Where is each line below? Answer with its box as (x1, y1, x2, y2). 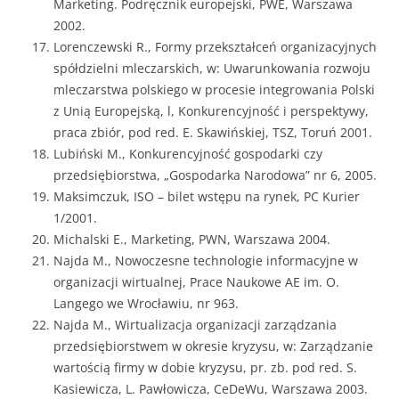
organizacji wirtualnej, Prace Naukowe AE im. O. (53, 273, 339, 290)
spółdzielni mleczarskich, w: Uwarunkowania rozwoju (53, 60, 370, 77)
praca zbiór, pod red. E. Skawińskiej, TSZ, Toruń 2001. (53, 124, 372, 141)
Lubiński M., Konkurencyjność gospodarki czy (53, 145, 322, 162)
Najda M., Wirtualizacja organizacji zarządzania (53, 316, 337, 333)
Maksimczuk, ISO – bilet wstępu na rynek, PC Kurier (53, 188, 360, 205)
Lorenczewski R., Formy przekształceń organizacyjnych (53, 38, 377, 55)
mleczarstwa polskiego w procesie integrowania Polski (53, 81, 375, 98)
